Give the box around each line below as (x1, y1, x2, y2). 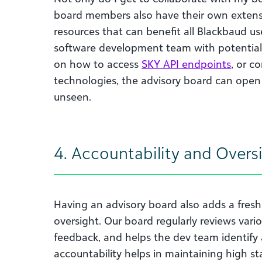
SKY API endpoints (142, 57, 231, 70)
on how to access (54, 57, 142, 70)
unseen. (54, 90, 91, 103)
